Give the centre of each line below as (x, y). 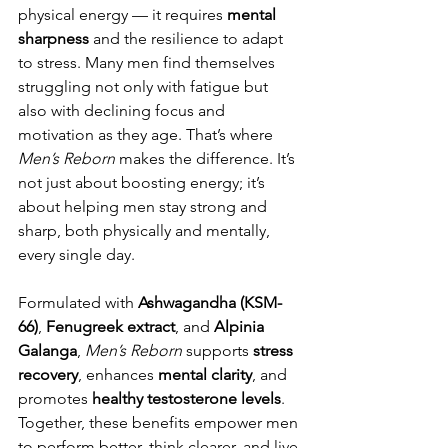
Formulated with (78, 302)
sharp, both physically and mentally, (146, 230)
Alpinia (241, 326)
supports (217, 350)
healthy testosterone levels (186, 398)
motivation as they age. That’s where (147, 134)
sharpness (53, 38)
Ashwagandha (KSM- (210, 302)
